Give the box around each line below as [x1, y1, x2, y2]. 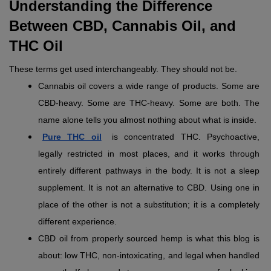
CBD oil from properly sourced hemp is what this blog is [38, 233, 260, 244]
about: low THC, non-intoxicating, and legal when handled [38, 250, 260, 261]
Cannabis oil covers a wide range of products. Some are [38, 81, 260, 91]
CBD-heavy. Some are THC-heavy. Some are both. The [38, 98, 260, 108]
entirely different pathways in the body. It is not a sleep [38, 166, 260, 176]
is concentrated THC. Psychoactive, [105, 132, 260, 142]
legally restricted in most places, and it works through [38, 149, 260, 159]
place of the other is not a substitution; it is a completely [38, 200, 260, 210]
